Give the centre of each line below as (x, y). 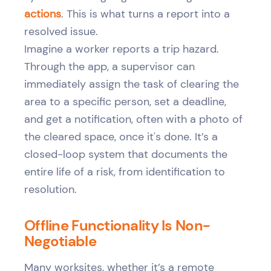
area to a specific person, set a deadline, (125, 101)
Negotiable (60, 241)
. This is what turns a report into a (145, 14)
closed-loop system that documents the (126, 154)
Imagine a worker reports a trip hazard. (122, 49)
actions (43, 14)
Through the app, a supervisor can (109, 66)
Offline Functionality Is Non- (117, 225)
